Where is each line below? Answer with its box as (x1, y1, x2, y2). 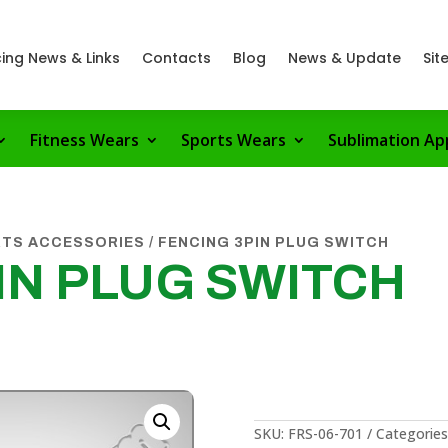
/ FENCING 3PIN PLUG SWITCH (145, 235, 390, 251)
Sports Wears (181, 129, 286, 151)
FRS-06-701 (287, 424, 363, 444)
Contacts (142, 48, 211, 68)
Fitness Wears (30, 129, 139, 151)
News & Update (288, 48, 401, 68)
